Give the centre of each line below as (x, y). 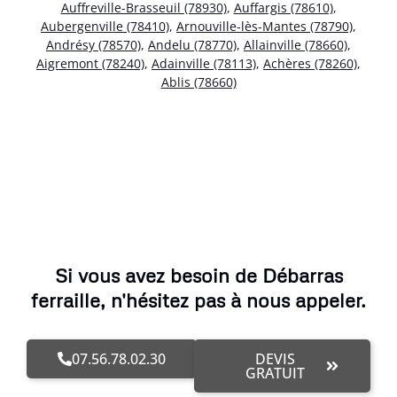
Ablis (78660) (198, 82)
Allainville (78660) (296, 44)
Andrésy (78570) (93, 44)
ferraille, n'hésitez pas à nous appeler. (198, 300)
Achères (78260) (310, 63)
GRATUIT (276, 374)
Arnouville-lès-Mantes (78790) (265, 26)
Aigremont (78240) (90, 63)
